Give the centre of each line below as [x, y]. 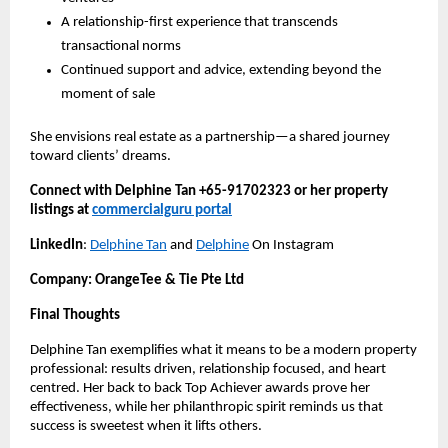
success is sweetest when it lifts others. [146, 426]
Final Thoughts [75, 315]
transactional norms [120, 46]
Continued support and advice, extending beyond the [220, 70]
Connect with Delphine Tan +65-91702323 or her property [209, 191]
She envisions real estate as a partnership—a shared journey [210, 137]
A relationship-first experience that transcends [199, 22]
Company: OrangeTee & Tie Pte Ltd [138, 280]
